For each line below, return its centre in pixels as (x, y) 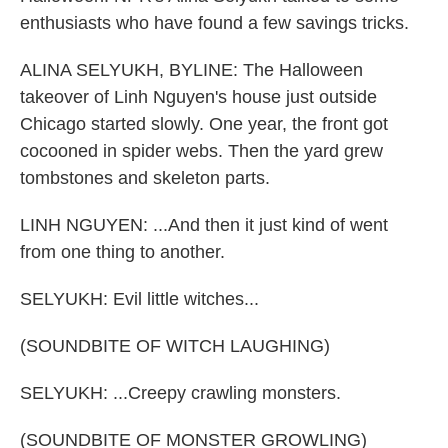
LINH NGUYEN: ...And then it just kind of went (204, 225)
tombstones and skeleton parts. (145, 178)
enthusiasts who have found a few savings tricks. (214, 23)
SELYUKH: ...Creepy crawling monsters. (180, 393)
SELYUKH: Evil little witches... (139, 299)
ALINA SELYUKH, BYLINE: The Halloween (191, 70)
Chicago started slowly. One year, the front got (204, 124)
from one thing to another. (122, 252)
